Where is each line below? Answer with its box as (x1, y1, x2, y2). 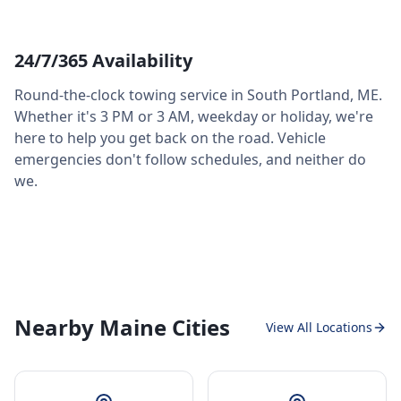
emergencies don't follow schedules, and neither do (14, 149, 366, 169)
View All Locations (266, 319, 372, 336)
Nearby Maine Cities (14, 312, 230, 342)
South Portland (247, 85, 350, 105)
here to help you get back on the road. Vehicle (14, 128, 326, 148)
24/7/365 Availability (14, 48, 192, 73)
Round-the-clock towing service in (14, 85, 247, 105)
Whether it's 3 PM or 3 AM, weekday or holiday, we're (14, 107, 373, 126)
